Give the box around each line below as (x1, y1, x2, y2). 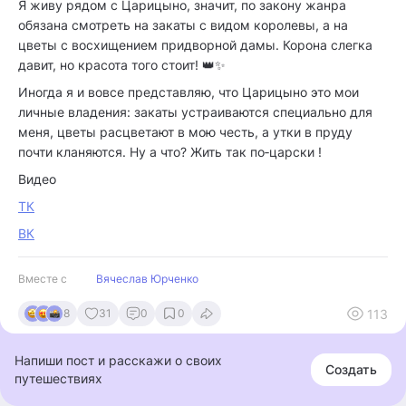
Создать (325, 362, 377, 377)
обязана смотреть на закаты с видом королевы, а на (18, 17, 348, 33)
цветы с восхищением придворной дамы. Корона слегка (18, 37, 372, 53)
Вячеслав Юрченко (96, 272, 198, 285)
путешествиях (14, 371, 102, 386)
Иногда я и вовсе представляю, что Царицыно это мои (18, 84, 359, 100)
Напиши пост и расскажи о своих (14, 353, 222, 368)
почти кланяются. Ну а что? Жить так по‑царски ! (18, 144, 325, 159)
